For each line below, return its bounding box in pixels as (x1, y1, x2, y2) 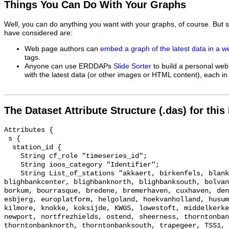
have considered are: (4, 29, 73, 37)
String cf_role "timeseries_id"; (4, 152, 20, 161)
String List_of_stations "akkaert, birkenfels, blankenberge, (4, 170, 20, 178)
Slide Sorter (113, 62, 151, 70)
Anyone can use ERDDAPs (25, 62, 113, 70)
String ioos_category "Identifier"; (4, 161, 20, 169)
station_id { (4, 144, 12, 152)
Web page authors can (25, 44, 100, 53)
